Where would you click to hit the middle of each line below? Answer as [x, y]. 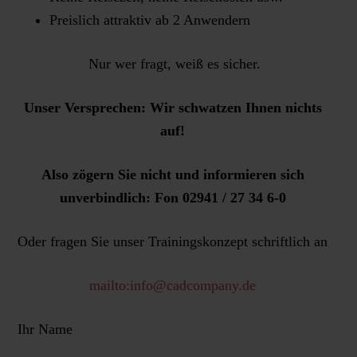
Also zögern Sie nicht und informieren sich [173, 175]
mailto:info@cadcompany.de [173, 285]
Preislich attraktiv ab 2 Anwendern [149, 20]
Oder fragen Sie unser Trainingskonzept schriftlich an [173, 241]
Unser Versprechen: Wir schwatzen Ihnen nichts [173, 108]
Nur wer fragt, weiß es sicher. [173, 64]
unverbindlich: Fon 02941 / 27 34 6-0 [173, 198]
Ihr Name [45, 329]
